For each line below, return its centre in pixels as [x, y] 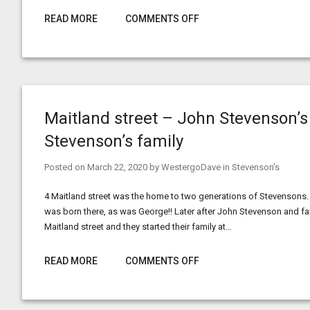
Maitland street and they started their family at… [138, 227]
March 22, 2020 [117, 167]
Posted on [66, 167]
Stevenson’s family [114, 141]
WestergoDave [191, 167]
